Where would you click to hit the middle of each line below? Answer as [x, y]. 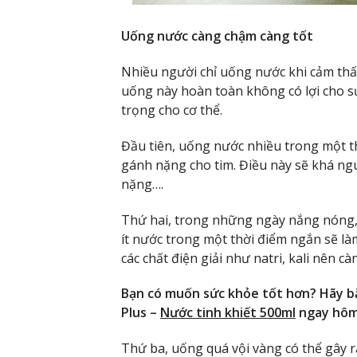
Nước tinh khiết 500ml [228, 313]
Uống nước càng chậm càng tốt [217, 36]
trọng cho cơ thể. [172, 110]
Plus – [141, 313]
